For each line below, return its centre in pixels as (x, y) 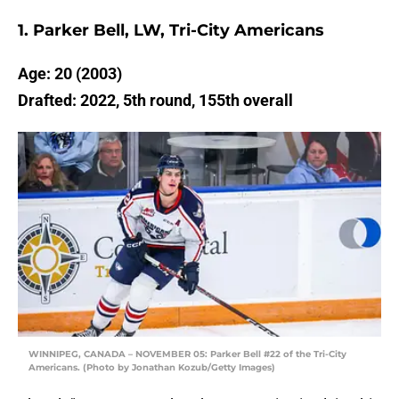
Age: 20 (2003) (70, 74)
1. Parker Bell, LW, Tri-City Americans (171, 31)
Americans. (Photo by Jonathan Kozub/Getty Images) (152, 368)
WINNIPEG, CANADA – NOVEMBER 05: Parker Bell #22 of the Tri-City (187, 354)
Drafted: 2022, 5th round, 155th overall (155, 101)
